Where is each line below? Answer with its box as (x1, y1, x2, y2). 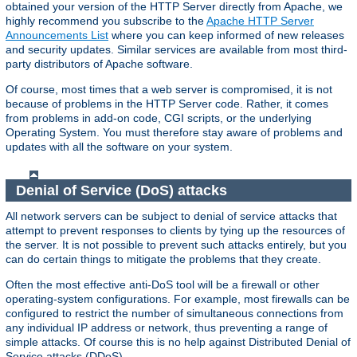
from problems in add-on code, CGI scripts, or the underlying (6, 112, 312, 125)
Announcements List (6, 29, 108, 42)
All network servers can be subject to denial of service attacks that (6, 210, 337, 223)
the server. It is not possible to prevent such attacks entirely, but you (6, 238, 347, 252)
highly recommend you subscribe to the (6, 14, 206, 28)
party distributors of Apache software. (6, 57, 193, 71)
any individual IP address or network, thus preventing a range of (6, 321, 328, 335)
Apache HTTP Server (206, 14, 314, 28)
